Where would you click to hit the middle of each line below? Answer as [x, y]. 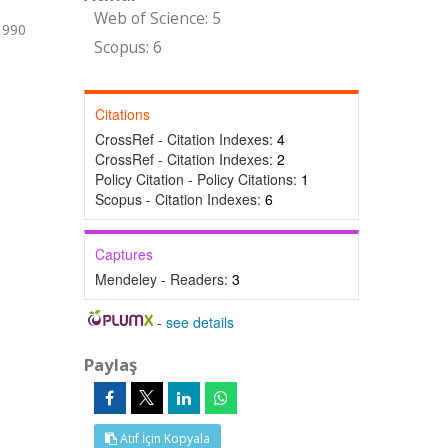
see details [200, 322]
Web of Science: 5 [157, 18]
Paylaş [110, 364]
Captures [123, 254]
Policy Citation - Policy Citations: [197, 179]
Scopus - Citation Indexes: [179, 199]
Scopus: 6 [127, 47]
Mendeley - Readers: [163, 279]
